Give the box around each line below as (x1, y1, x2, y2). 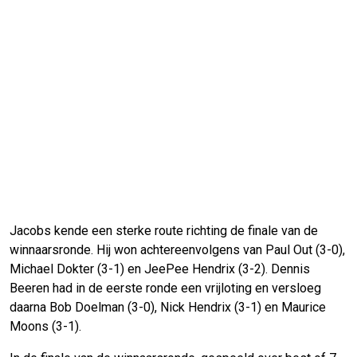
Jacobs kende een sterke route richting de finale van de (10, 222, 318, 238)
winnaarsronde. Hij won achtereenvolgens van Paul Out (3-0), (10, 241, 345, 257)
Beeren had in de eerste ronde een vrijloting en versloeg (10, 280, 321, 296)
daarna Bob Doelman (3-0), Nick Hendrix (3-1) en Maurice (10, 299, 326, 315)
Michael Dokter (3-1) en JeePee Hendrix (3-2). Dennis (10, 261, 310, 277)
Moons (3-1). (10, 318, 81, 334)
